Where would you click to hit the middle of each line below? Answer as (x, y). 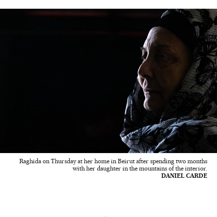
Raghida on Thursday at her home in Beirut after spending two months (113, 161)
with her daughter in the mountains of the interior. (140, 169)
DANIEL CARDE (184, 176)
